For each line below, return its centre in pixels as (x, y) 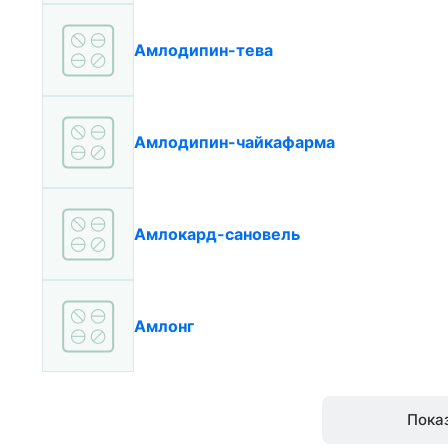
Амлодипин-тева (203, 50)
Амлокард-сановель (217, 234)
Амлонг (164, 326)
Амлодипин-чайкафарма (234, 142)
